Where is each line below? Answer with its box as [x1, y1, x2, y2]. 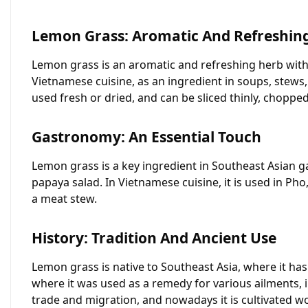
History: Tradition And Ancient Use [32, 228, 276, 247]
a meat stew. [32, 191, 97, 206]
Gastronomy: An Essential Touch [32, 127, 261, 146]
